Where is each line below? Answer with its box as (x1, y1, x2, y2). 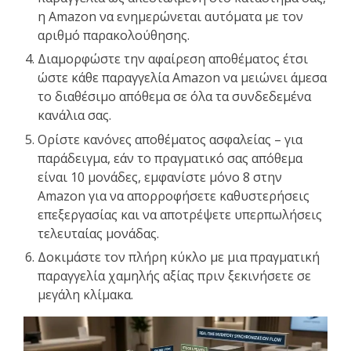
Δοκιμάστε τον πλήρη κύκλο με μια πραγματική (38, 248, 320, 266)
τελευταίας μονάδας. (38, 224, 159, 242)
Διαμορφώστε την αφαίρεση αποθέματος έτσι (38, 50, 308, 68)
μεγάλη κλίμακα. (38, 285, 133, 303)
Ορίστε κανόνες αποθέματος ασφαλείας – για (38, 130, 302, 148)
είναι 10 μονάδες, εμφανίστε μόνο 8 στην (38, 168, 282, 186)
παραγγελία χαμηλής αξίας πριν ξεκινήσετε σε (38, 266, 311, 284)
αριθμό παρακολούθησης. (38, 27, 190, 45)
